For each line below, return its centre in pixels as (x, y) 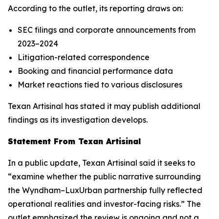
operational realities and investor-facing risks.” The (104, 204)
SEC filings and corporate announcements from (107, 30)
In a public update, (45, 163)
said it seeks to (166, 163)
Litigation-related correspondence (84, 57)
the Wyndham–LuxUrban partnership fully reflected (105, 190)
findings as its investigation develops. (78, 120)
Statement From (43, 141)
